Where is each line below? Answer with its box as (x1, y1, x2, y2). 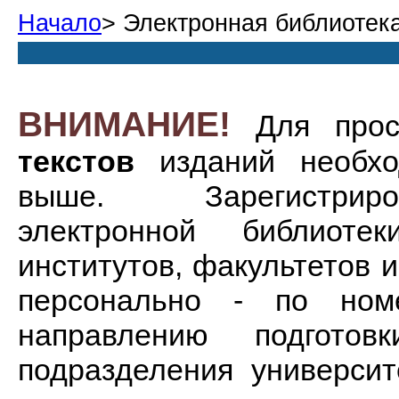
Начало (18, 10, 102, 37)
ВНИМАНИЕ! (18, 105, 231, 143)
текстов (18, 144, 134, 178)
